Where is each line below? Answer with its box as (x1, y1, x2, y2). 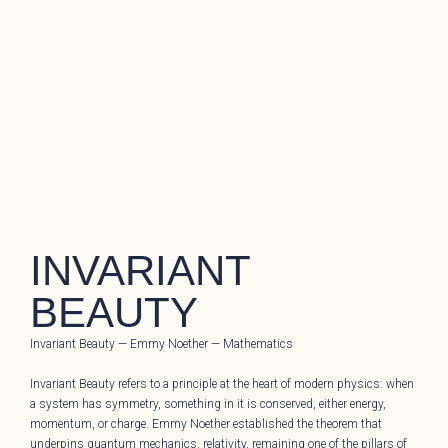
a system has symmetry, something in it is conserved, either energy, (30, 397, 387, 412)
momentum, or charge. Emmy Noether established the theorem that (30, 417, 383, 432)
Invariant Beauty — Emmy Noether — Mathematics (30, 337, 294, 352)
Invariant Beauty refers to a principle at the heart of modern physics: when (30, 377, 415, 392)
